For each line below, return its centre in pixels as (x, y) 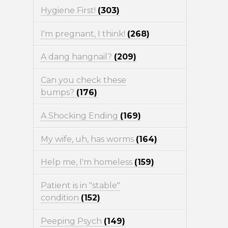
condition (61, 198)
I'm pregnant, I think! (84, 34)
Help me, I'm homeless (87, 162)
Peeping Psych (72, 221)
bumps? (58, 93)
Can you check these (83, 80)
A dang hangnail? (77, 57)
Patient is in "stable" (80, 186)
